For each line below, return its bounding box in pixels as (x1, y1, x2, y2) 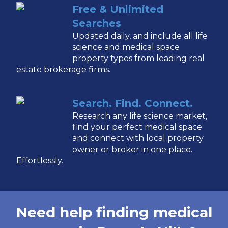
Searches (72, 17, 122, 30)
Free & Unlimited (72, 3, 164, 16)
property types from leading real (72, 53, 205, 64)
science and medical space (72, 42, 180, 52)
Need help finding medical (16, 203, 212, 221)
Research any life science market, (72, 110, 208, 121)
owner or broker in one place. (72, 144, 193, 154)
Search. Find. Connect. (72, 97, 193, 109)
